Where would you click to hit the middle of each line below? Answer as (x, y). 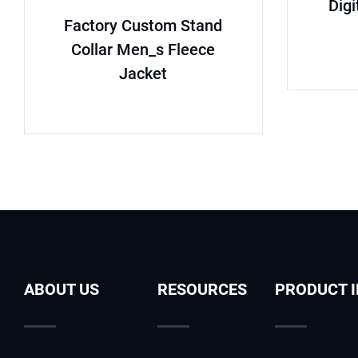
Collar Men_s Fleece (143, 49)
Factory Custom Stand (143, 25)
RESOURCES (202, 290)
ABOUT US (62, 290)
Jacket (143, 73)
